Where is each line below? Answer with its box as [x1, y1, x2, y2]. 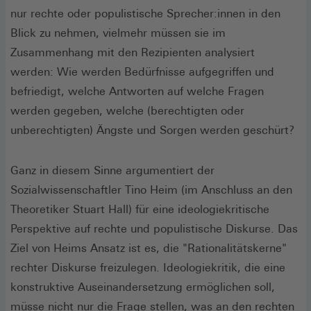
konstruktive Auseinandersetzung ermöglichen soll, [10, 280, 275, 294]
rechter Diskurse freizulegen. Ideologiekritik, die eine [10, 260, 285, 274]
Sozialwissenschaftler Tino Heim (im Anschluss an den [10, 183, 292, 196]
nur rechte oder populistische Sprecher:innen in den [10, 6, 280, 20]
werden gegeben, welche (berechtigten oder [10, 103, 244, 117]
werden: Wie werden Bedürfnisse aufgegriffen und [10, 65, 274, 78]
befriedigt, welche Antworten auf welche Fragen [10, 84, 264, 98]
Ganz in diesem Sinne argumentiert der [10, 163, 215, 177]
